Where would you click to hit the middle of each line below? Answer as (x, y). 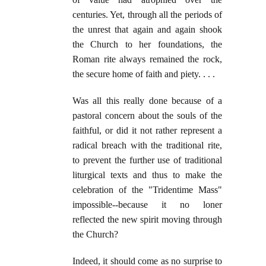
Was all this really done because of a (147, 101)
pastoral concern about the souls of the (147, 116)
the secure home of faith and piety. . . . (144, 74)
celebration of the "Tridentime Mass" (147, 190)
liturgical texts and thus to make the (147, 175)
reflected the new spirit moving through (147, 220)
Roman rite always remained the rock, (147, 59)
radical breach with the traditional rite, (147, 145)
